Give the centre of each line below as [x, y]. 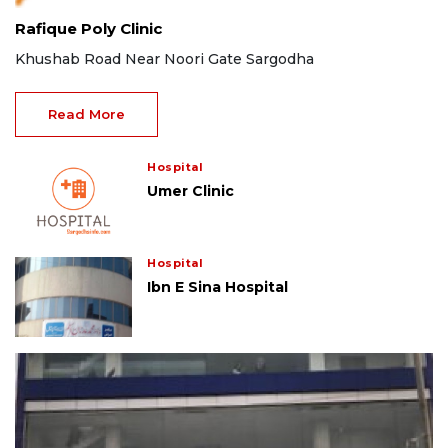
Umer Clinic [191, 191]
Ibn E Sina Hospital [218, 287]
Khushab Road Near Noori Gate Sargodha [164, 59]
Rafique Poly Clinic [88, 29]
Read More [86, 114]
